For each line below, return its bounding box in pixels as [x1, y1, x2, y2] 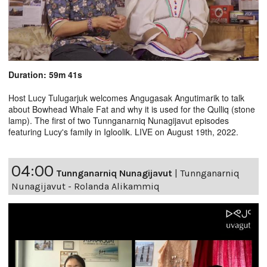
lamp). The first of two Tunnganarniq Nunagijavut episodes [8, 114, 229, 126]
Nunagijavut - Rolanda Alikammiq [11, 180, 160, 192]
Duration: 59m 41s [8, 68, 82, 80]
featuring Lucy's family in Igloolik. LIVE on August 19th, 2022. [8, 125, 238, 138]
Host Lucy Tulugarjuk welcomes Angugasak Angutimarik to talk [8, 91, 244, 104]
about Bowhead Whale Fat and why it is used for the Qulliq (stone [8, 103, 255, 115]
